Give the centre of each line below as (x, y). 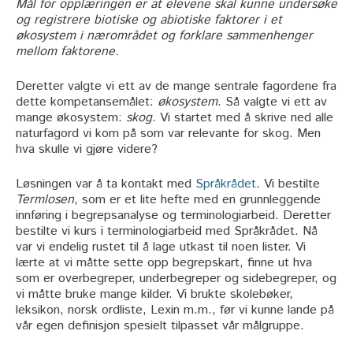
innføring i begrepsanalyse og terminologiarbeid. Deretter (173, 215)
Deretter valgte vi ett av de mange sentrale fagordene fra (176, 86)
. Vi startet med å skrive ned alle (243, 117)
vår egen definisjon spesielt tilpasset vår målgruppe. (160, 325)
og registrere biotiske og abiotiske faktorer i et (149, 20)
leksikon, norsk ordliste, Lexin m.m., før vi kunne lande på (175, 310)
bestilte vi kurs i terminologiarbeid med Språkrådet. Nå (167, 231)
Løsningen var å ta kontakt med (106, 184)
